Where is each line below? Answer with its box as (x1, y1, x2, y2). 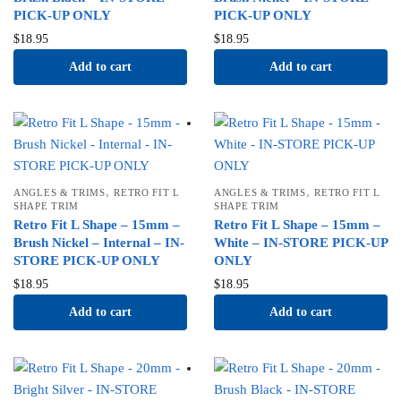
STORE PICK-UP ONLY (13, 253, 160, 269)
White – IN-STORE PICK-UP (214, 235, 388, 251)
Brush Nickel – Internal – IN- (13, 235, 184, 251)
